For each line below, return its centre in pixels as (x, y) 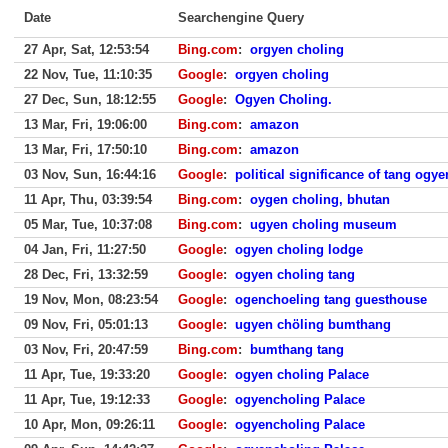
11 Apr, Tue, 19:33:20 (87, 374)
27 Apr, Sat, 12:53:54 (86, 49)
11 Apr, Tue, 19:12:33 (87, 399)
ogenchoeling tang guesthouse (331, 299)
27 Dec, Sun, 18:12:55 (90, 99)
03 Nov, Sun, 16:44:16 (90, 174)
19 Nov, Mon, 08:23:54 (91, 299)
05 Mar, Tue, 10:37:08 (88, 224)
